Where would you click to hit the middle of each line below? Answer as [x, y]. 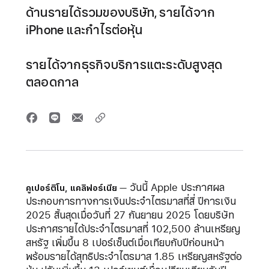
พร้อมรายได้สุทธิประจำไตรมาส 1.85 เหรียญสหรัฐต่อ [134, 257]
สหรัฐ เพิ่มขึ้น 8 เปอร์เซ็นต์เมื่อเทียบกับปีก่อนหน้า [125, 243]
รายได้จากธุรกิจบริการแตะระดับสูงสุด [124, 65]
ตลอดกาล [52, 82]
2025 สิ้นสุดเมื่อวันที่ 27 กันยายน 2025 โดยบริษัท [130, 215]
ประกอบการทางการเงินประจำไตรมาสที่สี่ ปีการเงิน [131, 201]
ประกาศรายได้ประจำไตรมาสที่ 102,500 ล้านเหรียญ [133, 229]
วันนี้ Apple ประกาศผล [175, 188]
